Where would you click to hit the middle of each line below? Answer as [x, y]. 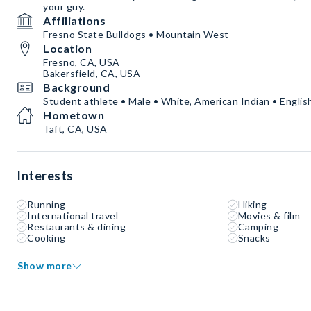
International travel [73, 216]
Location [67, 49]
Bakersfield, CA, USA [92, 74]
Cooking [47, 238]
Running [47, 205]
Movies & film [269, 216]
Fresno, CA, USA [82, 62]
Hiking [252, 205]
